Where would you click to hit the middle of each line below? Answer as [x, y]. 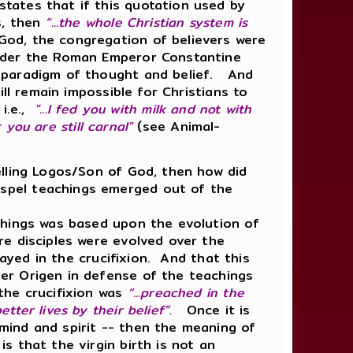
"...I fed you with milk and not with [141, 109]
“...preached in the [186, 292]
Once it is [218, 310]
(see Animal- [176, 126]
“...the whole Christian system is [147, 22]
